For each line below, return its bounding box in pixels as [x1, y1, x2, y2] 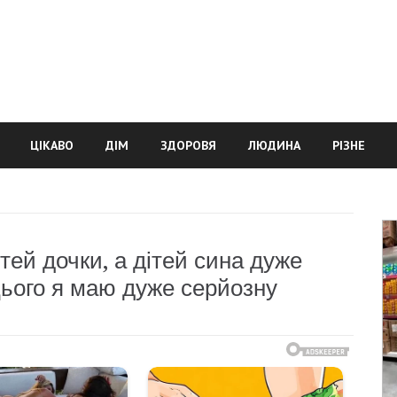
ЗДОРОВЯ [160, 137, 216, 153]
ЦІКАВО [30, 137, 74, 153]
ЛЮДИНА [248, 137, 300, 153]
